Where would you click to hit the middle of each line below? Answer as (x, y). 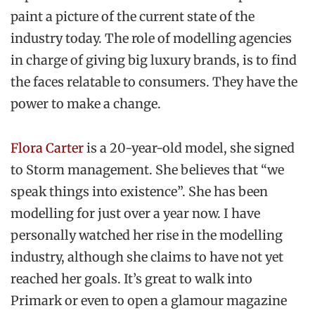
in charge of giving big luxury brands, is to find (154, 60)
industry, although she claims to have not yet (147, 257)
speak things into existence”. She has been (139, 191)
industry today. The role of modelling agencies (151, 38)
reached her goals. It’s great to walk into (131, 278)
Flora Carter (47, 148)
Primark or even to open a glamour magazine (149, 300)
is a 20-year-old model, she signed (189, 148)
